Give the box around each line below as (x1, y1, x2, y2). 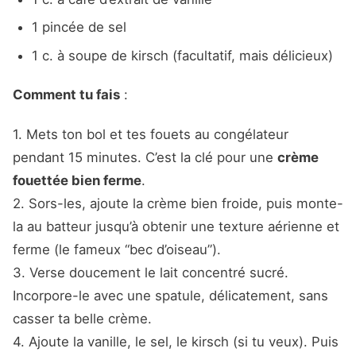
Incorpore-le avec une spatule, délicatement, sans (13, 287, 328, 304)
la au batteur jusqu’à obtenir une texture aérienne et (13, 218, 339, 234)
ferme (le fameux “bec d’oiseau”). (13, 241, 221, 257)
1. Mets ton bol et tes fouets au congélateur (13, 126, 288, 142)
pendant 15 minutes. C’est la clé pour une (13, 149, 277, 165)
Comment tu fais (13, 87, 120, 103)
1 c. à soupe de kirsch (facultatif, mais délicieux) (31, 48, 333, 64)
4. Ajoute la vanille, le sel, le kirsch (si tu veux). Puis (13, 333, 339, 350)
